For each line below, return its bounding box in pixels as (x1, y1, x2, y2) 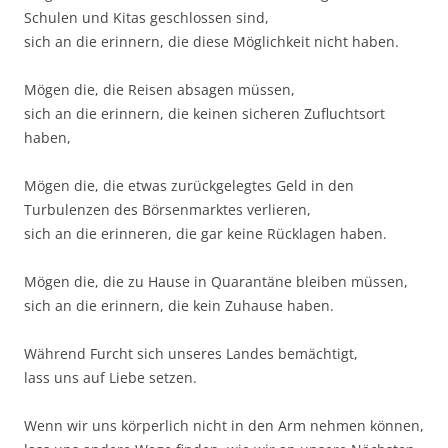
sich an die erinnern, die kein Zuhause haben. (24, 296, 334, 316)
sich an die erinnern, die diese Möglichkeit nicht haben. (24, 32, 399, 52)
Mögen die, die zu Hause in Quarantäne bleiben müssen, (24, 272, 408, 292)
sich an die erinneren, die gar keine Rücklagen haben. (24, 224, 387, 244)
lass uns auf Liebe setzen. (24, 368, 197, 388)
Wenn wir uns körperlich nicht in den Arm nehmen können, (24, 416, 424, 436)
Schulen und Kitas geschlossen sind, (24, 8, 269, 28)
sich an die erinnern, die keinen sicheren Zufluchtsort (24, 104, 385, 124)
